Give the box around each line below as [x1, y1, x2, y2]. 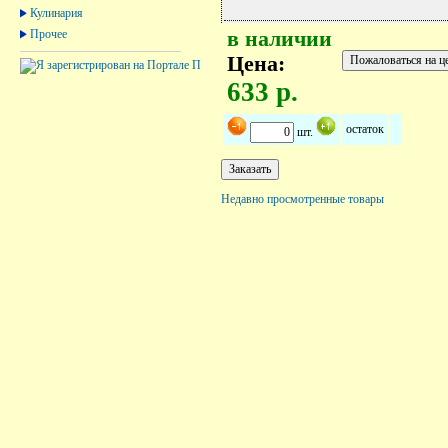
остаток [346, 121, 384, 136]
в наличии [227, 26, 332, 51]
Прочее [30, 26, 67, 41]
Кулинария [30, 5, 83, 20]
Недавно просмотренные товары [221, 191, 384, 206]
